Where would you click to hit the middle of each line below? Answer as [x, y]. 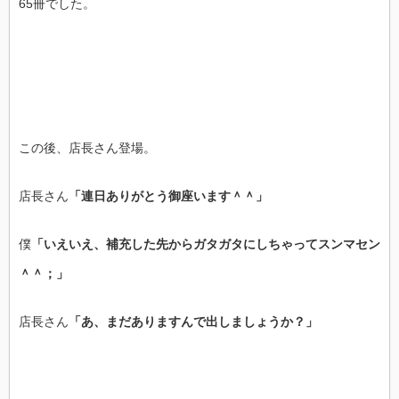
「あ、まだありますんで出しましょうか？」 [193, 322]
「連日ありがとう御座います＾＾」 [168, 196]
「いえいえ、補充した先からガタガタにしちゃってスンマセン [206, 244]
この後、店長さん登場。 [87, 148]
